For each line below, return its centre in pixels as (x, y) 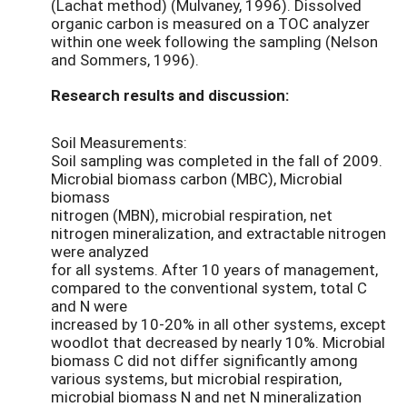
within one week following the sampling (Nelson (214, 41)
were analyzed (100, 251)
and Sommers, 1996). (125, 59)
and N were (89, 305)
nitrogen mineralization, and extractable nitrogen (218, 233)
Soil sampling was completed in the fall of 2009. (217, 160)
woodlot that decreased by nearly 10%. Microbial (218, 342)
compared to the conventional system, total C (209, 287)
